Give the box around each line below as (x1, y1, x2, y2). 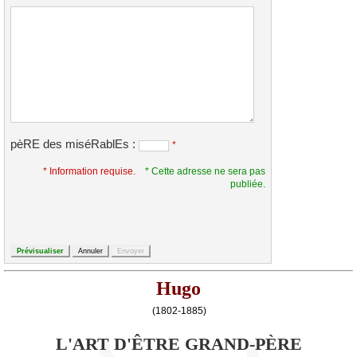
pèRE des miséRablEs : (10, 138, 139, 151)
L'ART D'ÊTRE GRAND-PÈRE (55, 335, 302, 355)
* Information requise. (43, 166, 135, 177)
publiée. (230, 178, 265, 190)
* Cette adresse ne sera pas (145, 166, 265, 177)
